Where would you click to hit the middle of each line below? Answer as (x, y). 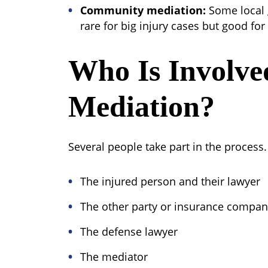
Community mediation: (143, 10)
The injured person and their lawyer (170, 181)
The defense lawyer (129, 232)
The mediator (114, 257)
